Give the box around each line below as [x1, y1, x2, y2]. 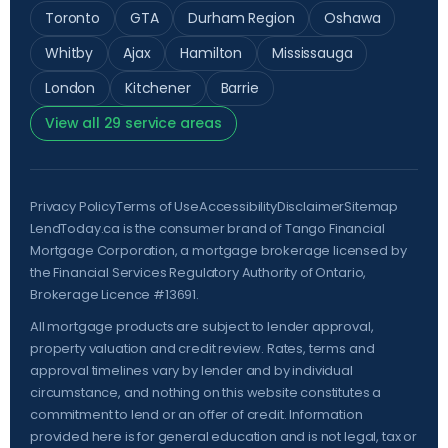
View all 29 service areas [45, 112, 222, 133]
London [45, 77, 96, 98]
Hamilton [180, 42, 243, 63]
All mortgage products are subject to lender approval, [30, 316, 374, 336]
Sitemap [344, 196, 399, 216]
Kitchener [125, 77, 191, 98]
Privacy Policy [30, 196, 116, 216]
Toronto [45, 7, 100, 28]
